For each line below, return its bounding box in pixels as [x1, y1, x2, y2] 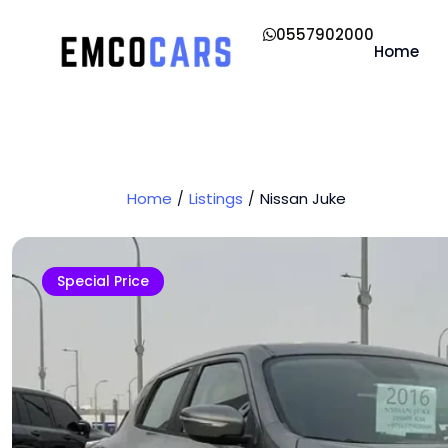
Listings [189, 187, 243, 209]
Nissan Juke [260, 187, 346, 209]
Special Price [57, 270, 149, 291]
